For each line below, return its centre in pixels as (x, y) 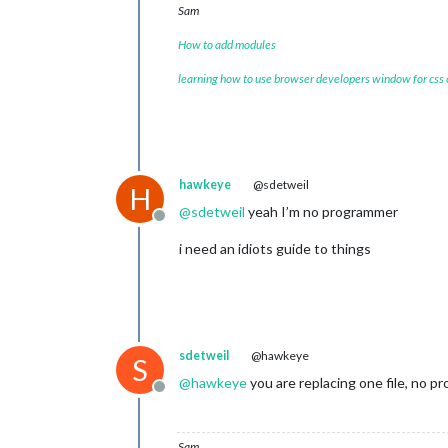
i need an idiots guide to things (275, 248)
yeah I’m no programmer (321, 211)
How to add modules (227, 44)
